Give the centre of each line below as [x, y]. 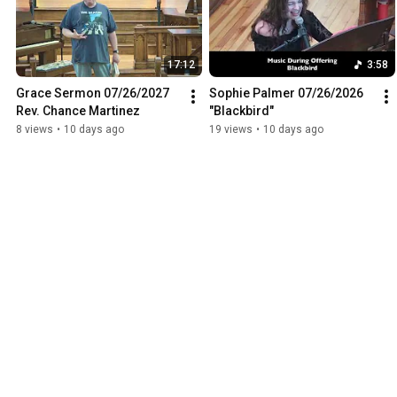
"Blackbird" [241, 110]
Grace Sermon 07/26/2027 [93, 93]
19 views [231, 129]
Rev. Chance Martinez [78, 110]
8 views [35, 129]
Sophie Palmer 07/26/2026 [286, 93]
